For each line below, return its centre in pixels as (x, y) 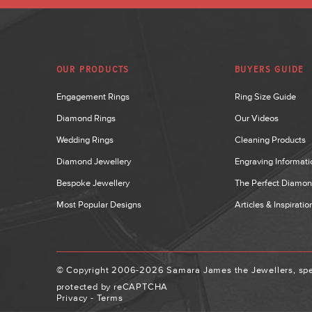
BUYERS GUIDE (269, 69)
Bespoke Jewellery (93, 182)
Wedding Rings (85, 139)
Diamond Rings (86, 118)
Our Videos (256, 118)
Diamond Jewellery (93, 161)
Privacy (72, 297)
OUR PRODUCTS (93, 69)
